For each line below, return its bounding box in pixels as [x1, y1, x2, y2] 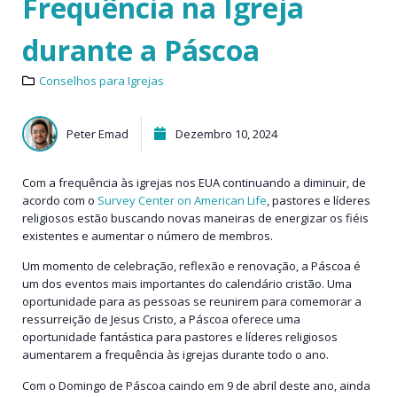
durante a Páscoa [22, 30, 260, 69]
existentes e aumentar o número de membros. [22, 227, 273, 244]
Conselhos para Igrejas [39, 72, 164, 89]
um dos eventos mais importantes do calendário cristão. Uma [22, 276, 352, 292]
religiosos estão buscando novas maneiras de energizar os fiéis [22, 209, 369, 226]
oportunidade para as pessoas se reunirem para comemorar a [22, 293, 362, 310]
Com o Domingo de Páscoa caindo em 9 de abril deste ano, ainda [22, 377, 370, 393]
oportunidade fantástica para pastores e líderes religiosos [22, 329, 338, 346]
